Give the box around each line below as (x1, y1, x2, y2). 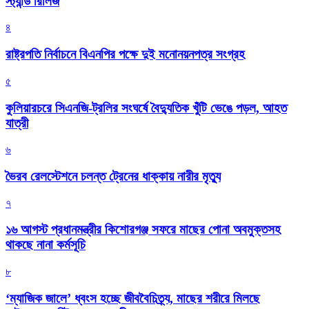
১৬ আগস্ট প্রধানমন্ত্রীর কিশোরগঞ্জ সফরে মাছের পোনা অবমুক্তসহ (6, 222, 281, 237)
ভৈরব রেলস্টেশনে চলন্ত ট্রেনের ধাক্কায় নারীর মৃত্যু (6, 168, 221, 183)
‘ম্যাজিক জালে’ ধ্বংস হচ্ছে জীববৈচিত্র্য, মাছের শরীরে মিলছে (6, 290, 260, 306)
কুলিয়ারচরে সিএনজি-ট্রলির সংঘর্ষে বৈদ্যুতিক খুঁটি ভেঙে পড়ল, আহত (6, 100, 287, 115)
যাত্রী (6, 115, 28, 130)
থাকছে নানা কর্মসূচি (6, 237, 86, 252)
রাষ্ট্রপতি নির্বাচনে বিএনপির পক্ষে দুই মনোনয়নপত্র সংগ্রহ (6, 47, 245, 62)
